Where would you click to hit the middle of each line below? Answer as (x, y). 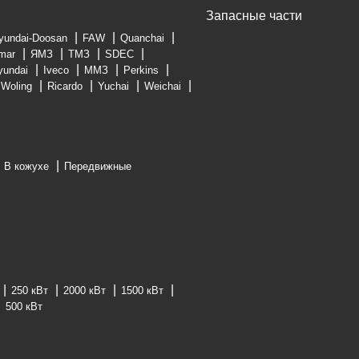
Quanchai (142, 38)
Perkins (141, 70)
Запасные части (254, 16)
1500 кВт (142, 290)
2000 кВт (85, 290)
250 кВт (30, 290)
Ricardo (65, 86)
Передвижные (98, 166)
